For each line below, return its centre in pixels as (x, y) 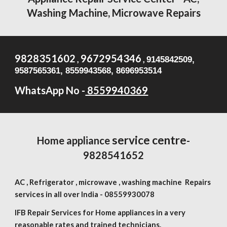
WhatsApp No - (50, 90)
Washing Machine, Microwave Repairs (113, 13)
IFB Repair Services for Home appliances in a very (100, 213)
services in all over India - (60, 194)
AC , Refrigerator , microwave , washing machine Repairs (113, 182)
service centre (148, 140)
